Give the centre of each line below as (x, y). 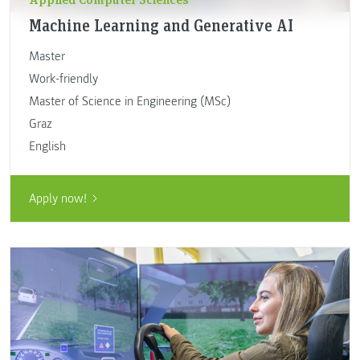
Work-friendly (63, 78)
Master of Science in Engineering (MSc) (129, 101)
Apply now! (57, 199)
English (47, 146)
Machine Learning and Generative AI (161, 25)
